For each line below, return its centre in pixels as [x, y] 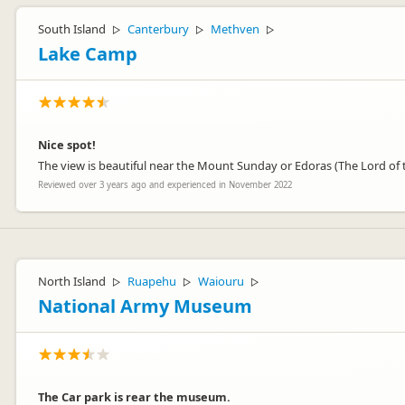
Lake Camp [88, 54]
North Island [72, 281]
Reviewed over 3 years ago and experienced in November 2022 [165, 185]
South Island [72, 29]
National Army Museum [145, 306]
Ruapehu [152, 281]
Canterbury [158, 29]
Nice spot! [67, 145]
